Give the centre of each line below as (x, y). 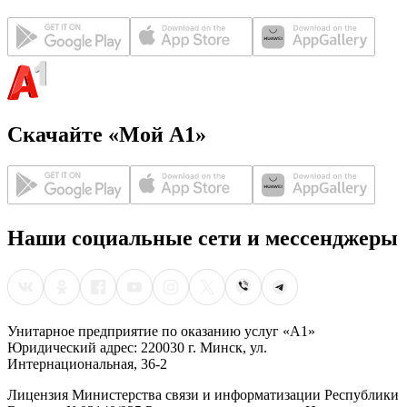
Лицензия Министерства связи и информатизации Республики (203, 394)
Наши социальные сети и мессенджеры (203, 238)
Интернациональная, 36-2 (87, 363)
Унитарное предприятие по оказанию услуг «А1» (161, 331)
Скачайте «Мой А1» (107, 135)
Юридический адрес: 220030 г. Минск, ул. (137, 347)
